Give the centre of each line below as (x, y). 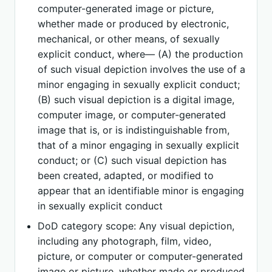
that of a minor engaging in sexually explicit (139, 145)
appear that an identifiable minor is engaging (141, 191)
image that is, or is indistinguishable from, (134, 130)
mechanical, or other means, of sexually (129, 39)
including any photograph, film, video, (125, 241)
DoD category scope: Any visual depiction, (136, 226)
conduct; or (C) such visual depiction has (132, 160)
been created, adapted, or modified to (126, 175)
